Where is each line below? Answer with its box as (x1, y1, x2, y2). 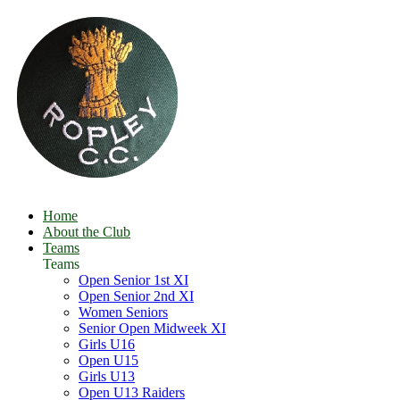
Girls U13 (79, 369, 135, 384)
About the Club (43, 224, 130, 239)
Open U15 (79, 353, 138, 368)
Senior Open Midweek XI (79, 321, 226, 336)
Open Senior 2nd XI (79, 288, 194, 304)
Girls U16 (79, 337, 135, 352)
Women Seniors (79, 304, 168, 320)
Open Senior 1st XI (79, 272, 188, 287)
